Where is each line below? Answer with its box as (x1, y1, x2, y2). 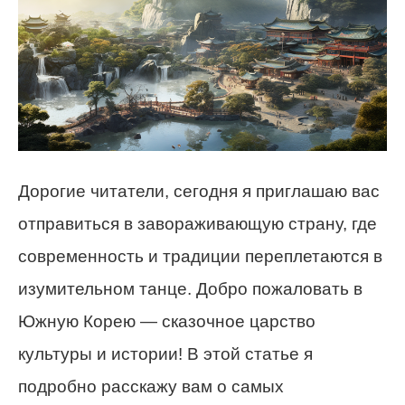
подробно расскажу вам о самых (18, 376, 284, 396)
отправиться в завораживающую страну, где (18, 213, 377, 233)
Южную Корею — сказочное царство (18, 311, 316, 331)
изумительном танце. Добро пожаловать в (18, 278, 363, 298)
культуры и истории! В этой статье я (18, 344, 313, 363)
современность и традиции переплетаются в (18, 246, 382, 266)
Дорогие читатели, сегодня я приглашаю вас (18, 181, 380, 201)
